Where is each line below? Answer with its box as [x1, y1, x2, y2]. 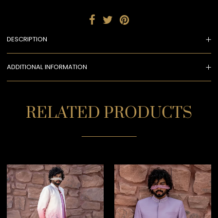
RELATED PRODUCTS [26, 103, 192, 124]
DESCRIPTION [7, 35, 48, 44]
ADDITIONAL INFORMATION [7, 62, 88, 72]
